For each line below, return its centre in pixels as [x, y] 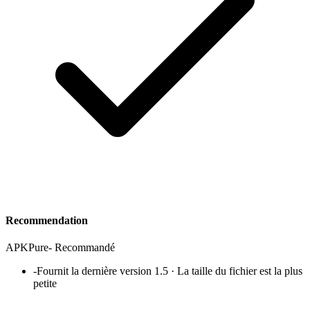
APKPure [27, 247]
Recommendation [47, 220]
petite [45, 283]
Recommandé [85, 247]
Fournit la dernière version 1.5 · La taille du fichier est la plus [170, 271]
